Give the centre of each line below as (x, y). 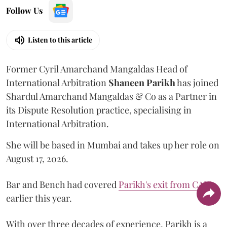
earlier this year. (39, 198)
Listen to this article (60, 40)
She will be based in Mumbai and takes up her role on (113, 145)
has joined (197, 82)
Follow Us (24, 10)
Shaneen (126, 82)
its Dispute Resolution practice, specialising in (99, 110)
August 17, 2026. (38, 158)
